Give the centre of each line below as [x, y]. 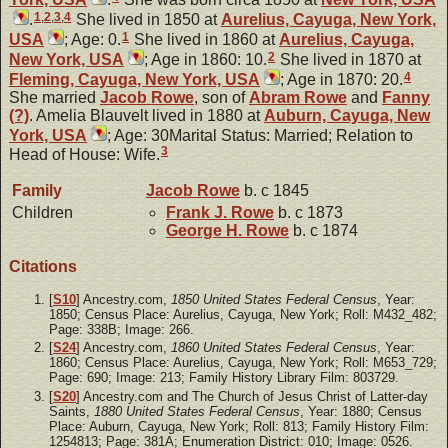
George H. [206, 231]
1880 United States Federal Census [197, 411]
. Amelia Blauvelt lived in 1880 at [146, 116]
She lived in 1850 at [146, 20]
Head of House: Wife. [84, 155]
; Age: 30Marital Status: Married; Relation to [260, 136]
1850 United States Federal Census [274, 300]
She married [54, 98]
